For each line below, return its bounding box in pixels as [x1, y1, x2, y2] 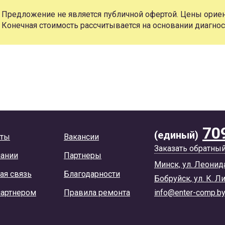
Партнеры [64, 151, 101, 160]
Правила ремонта [64, 188, 130, 197]
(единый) [154, 129, 198, 141]
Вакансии [64, 132, 99, 142]
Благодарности [64, 169, 120, 179]
